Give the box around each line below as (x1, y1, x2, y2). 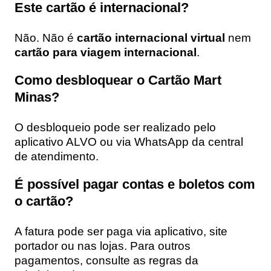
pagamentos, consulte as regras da (15, 253, 198, 267)
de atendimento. (15, 149, 99, 163)
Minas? (15, 89, 59, 105)
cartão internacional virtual (77, 31, 225, 44)
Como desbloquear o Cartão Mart (15, 72, 221, 88)
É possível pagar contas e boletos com (15, 176, 255, 192)
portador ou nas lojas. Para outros (15, 239, 191, 252)
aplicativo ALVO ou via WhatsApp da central (15, 135, 243, 148)
